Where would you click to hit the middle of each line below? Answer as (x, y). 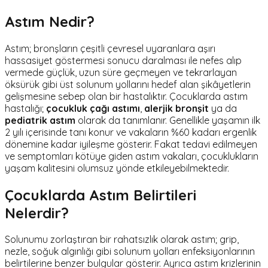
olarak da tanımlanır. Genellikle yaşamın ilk (168, 120)
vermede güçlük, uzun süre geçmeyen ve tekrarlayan (121, 72)
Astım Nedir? (50, 21)
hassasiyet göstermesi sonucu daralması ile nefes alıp (123, 60)
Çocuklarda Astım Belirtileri (100, 195)
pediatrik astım (40, 120)
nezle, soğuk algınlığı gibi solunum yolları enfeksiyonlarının (130, 252)
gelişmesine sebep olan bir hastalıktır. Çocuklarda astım (126, 96)
